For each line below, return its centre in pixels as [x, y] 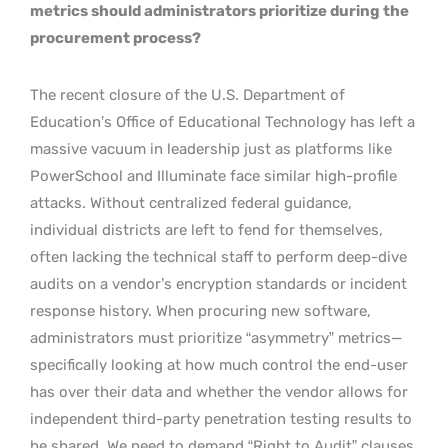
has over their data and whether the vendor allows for [219, 391]
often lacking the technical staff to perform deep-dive [218, 256]
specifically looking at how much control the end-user [219, 364]
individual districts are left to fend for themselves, [206, 229]
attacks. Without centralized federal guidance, [191, 202]
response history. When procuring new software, [200, 310]
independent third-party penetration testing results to [221, 418]
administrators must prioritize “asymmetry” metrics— [216, 337]
